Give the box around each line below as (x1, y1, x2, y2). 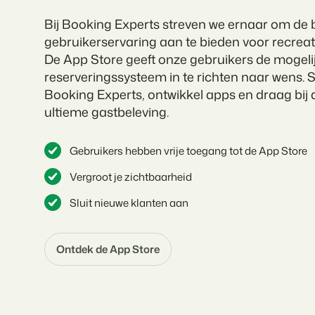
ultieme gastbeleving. (44, 102, 169, 121)
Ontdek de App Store (56, 242, 160, 257)
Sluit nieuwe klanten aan (70, 195, 189, 210)
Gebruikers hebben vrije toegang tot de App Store (70, 143, 308, 158)
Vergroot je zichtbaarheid (70, 169, 193, 184)
